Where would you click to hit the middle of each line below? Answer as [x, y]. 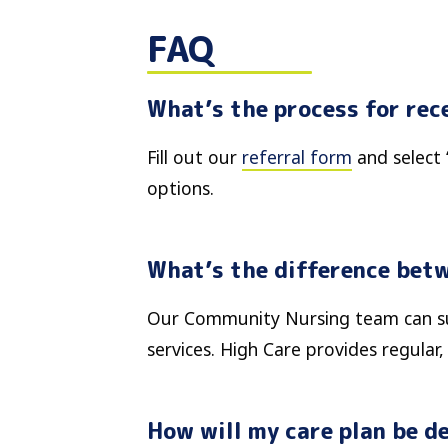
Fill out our [194, 157]
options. [180, 188]
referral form [297, 157]
